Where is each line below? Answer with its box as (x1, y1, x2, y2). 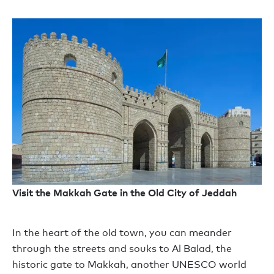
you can (147, 226, 187, 239)
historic (12, 258, 50, 270)
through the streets (12, 242, 106, 254)
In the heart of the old (12, 226, 119, 239)
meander (187, 226, 232, 239)
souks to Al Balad (127, 242, 211, 254)
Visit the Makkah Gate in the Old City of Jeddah (12, 186, 237, 199)
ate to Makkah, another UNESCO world (56, 258, 246, 270)
